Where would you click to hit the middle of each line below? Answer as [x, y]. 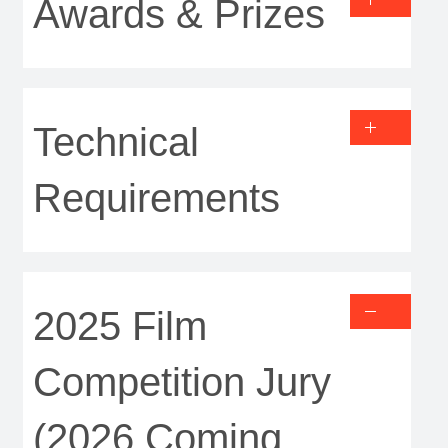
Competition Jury [181, 382]
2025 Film [119, 326]
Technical [115, 142]
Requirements [156, 198]
